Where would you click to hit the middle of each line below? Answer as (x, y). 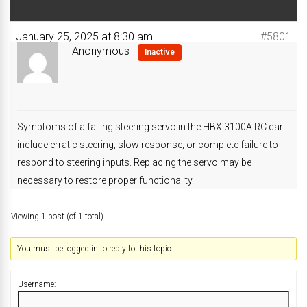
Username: (37, 285)
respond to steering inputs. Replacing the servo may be (134, 163)
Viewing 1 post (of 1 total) (57, 217)
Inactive (160, 52)
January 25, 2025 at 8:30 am (84, 37)
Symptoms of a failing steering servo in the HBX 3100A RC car (150, 127)
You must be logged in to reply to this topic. (96, 249)
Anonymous (101, 51)
